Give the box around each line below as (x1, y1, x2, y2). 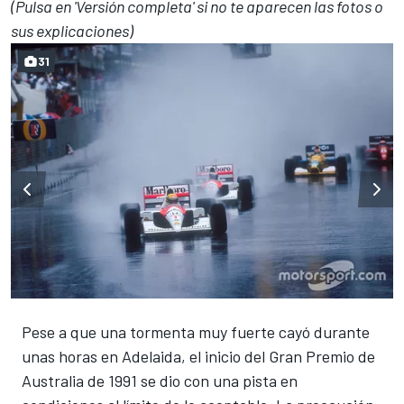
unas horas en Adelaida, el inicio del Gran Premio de (22, 345, 375, 366)
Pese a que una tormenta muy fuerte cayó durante (22, 321, 370, 342)
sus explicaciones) (11, 21, 133, 41)
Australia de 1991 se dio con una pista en (22, 370, 298, 390)
